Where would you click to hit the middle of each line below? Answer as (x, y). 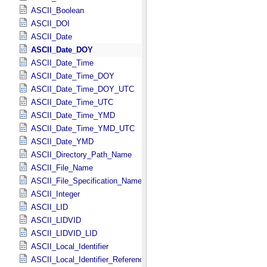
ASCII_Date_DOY (62, 50)
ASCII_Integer (55, 194)
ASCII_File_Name (62, 168)
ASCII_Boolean (58, 10)
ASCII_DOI (50, 24)
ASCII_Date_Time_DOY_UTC (83, 89)
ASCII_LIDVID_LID (64, 233)
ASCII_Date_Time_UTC (72, 102)
